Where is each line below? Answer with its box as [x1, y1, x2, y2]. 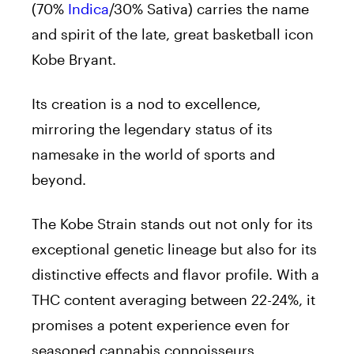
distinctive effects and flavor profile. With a [32, 265, 319, 283]
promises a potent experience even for [32, 315, 290, 333]
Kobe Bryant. [32, 50, 116, 68]
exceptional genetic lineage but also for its [32, 239, 317, 258]
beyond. [32, 170, 86, 188]
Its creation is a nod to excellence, [32, 94, 261, 112]
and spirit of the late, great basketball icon [32, 24, 314, 43]
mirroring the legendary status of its [32, 119, 273, 137]
